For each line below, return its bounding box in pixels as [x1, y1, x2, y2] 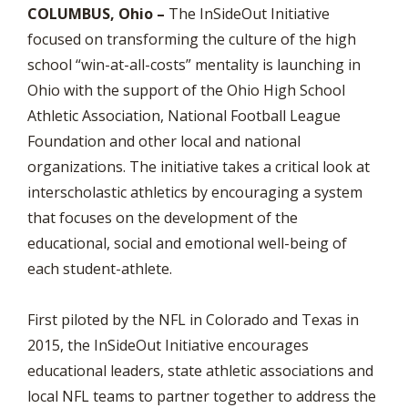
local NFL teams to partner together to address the [27, 386, 376, 406]
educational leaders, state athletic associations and [27, 361, 373, 381]
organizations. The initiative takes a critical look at [27, 157, 370, 177]
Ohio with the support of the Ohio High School [27, 80, 345, 100]
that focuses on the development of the [27, 208, 298, 228]
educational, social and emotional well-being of [27, 233, 347, 253]
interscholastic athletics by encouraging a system [27, 182, 362, 202]
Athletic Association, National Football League [27, 106, 341, 126]
